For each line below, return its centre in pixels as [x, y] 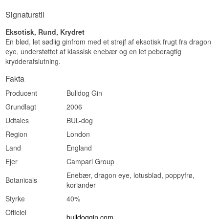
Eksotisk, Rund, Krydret [45, 32]
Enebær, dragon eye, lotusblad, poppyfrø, [131, 175]
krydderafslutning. [33, 61]
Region [17, 134]
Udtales [17, 120]
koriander [81, 185]
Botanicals [22, 180]
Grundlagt [21, 107]
